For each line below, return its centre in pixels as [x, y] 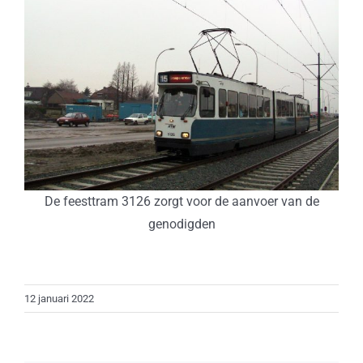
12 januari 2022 [59, 298]
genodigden [181, 224]
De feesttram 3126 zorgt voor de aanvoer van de [181, 201]
